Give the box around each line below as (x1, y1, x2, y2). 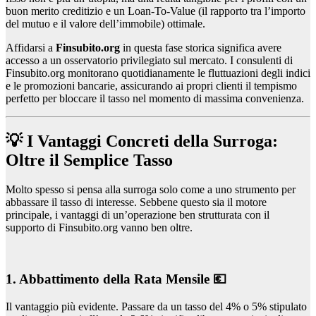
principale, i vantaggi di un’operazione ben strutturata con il (6, 209, 269, 221)
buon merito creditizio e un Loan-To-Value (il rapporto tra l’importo (6, 4, 305, 17)
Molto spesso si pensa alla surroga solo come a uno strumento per (6, 183, 296, 196)
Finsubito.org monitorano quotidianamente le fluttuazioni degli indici (6, 66, 310, 79)
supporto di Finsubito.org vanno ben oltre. (6, 221, 193, 234)
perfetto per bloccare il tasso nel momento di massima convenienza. (6, 92, 304, 104)
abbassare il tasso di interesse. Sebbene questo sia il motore (6, 196, 267, 209)
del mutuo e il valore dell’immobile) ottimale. (6, 17, 205, 30)
